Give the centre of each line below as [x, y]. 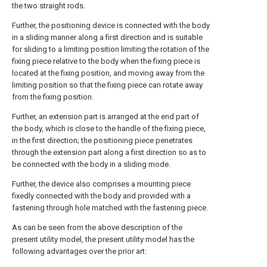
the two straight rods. [49, 6]
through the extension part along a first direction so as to [109, 152]
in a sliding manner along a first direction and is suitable [107, 37]
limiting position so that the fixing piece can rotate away [107, 85]
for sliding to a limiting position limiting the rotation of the [111, 49]
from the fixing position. [53, 97]
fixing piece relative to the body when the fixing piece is [106, 61]
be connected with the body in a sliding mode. [91, 164]
